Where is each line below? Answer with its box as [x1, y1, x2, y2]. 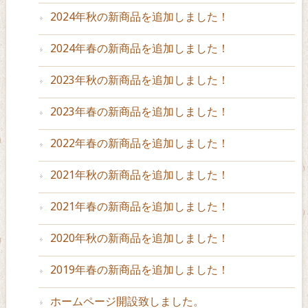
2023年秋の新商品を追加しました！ [49, 74, 229, 87]
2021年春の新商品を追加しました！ [49, 200, 229, 214]
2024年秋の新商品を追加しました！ [49, 10, 229, 24]
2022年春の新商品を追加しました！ [49, 137, 229, 151]
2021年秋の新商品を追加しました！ [49, 168, 229, 182]
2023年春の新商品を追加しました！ [49, 105, 229, 119]
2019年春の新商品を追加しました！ [49, 263, 229, 277]
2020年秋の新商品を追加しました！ [49, 232, 229, 245]
